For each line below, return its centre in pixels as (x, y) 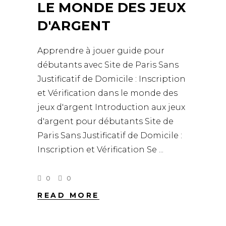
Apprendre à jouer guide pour (101, 51)
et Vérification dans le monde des (107, 93)
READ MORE (68, 195)
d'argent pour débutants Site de (105, 121)
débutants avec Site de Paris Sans (108, 65)
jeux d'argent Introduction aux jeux (111, 107)
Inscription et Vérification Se (98, 150)
